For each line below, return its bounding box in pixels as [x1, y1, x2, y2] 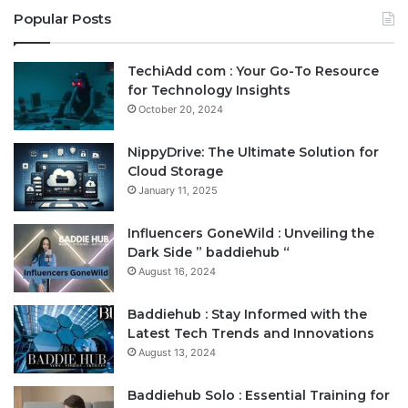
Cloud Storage [127, 163, 223, 180]
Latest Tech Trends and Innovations [127, 325, 374, 342]
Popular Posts [14, 10, 111, 28]
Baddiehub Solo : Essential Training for [127, 387, 390, 404]
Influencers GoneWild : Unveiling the [127, 225, 374, 242]
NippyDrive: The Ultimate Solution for [127, 144, 379, 161]
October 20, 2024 [138, 103, 223, 117]
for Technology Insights [127, 82, 291, 99]
